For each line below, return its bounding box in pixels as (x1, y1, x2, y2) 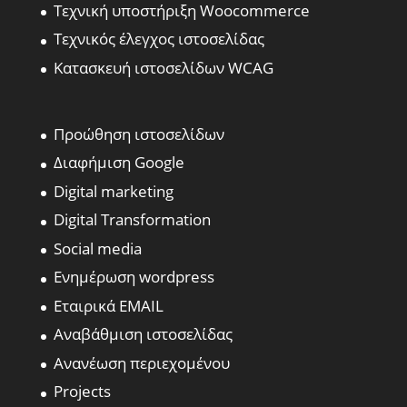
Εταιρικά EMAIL (53, 294, 164, 316)
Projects (53, 381, 111, 402)
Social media (53, 237, 142, 259)
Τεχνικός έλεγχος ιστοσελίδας (53, 28, 264, 50)
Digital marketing (53, 180, 174, 202)
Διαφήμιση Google (53, 152, 184, 174)
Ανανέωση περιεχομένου (53, 352, 230, 373)
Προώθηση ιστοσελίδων (53, 123, 224, 144)
